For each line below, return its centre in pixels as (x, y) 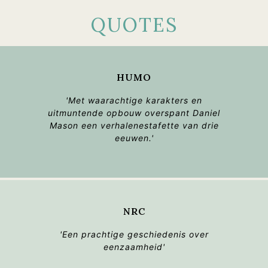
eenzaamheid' (134, 246)
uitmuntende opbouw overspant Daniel (134, 112)
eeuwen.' (134, 138)
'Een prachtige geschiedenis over (134, 234)
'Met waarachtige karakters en (134, 100)
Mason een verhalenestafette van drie (134, 125)
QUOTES (134, 25)
